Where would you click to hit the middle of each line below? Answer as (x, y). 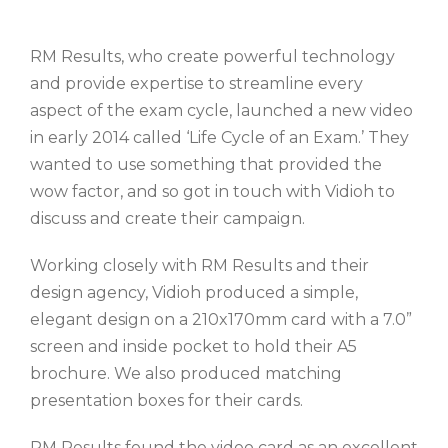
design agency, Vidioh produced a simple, (194, 292)
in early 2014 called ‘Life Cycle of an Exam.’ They (219, 137)
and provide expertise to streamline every (196, 83)
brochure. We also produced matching (186, 373)
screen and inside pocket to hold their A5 (193, 346)
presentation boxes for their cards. (166, 400)
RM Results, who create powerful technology (212, 56)
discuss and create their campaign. (167, 218)
